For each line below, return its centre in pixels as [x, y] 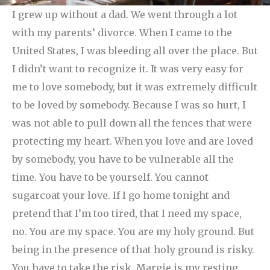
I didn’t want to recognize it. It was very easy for [128, 69]
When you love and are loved [183, 141]
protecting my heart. [62, 141]
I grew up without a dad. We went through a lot [125, 15]
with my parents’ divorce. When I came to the [122, 33]
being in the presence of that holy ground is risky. [133, 250]
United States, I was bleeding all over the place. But [135, 51]
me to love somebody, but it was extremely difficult [135, 87]
